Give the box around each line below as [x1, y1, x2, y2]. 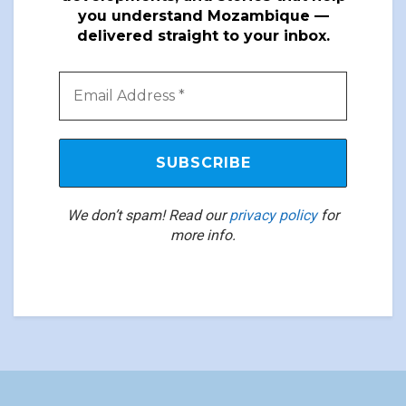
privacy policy [229, 206, 317, 224]
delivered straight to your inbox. [76, 26, 330, 44]
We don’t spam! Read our [67, 206, 229, 224]
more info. [170, 226, 236, 244]
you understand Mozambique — [77, 6, 329, 24]
